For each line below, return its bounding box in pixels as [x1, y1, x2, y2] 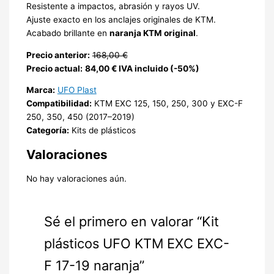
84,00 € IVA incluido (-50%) [84, 63, 199, 73]
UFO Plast [57, 85, 97, 95]
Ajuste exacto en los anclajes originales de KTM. [26, 15, 216, 25]
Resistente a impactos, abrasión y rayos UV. [26, 1, 200, 12]
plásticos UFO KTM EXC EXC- [43, 235, 229, 251]
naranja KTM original [109, 28, 196, 39]
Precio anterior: [26, 50, 90, 60]
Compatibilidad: [26, 98, 92, 109]
